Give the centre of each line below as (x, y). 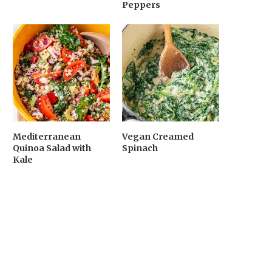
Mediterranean (46, 136)
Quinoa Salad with (52, 148)
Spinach (140, 148)
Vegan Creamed (158, 136)
